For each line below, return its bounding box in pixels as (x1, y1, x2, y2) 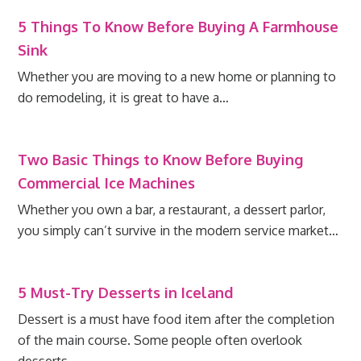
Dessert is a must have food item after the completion (18, 311, 335, 328)
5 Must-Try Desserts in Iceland (18, 284, 234, 302)
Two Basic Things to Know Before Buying (18, 151, 304, 169)
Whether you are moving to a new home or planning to (18, 68, 337, 85)
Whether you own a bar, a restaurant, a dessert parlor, (18, 201, 326, 218)
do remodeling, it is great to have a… (18, 89, 230, 106)
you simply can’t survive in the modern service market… (18, 222, 339, 239)
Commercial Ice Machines (18, 174, 196, 193)
